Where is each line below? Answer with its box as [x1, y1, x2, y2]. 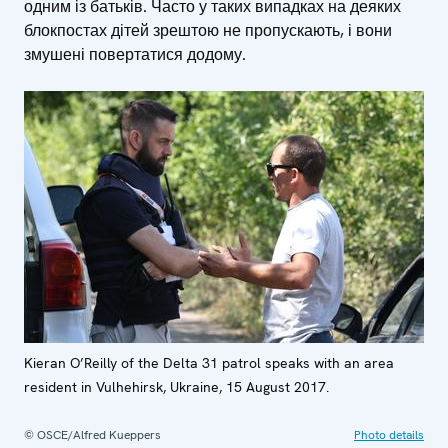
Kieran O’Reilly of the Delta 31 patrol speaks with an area [24, 353, 394, 372]
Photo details [354, 426, 424, 443]
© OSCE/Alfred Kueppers [24, 426, 161, 443]
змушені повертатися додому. [24, 43, 246, 65]
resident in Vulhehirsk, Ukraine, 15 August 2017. [24, 377, 329, 396]
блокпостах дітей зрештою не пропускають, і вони [24, 19, 392, 41]
